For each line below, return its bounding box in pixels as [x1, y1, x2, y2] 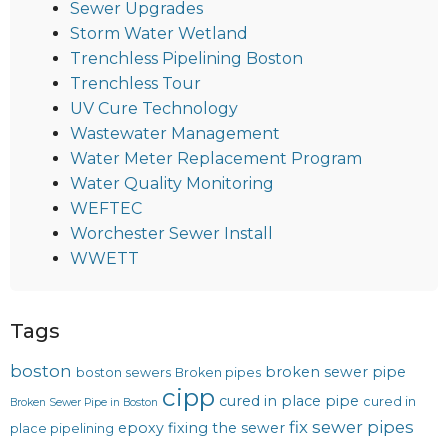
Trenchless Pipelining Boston [70, 48, 303, 68]
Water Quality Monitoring [70, 173, 274, 193]
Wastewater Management [70, 123, 280, 143]
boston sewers [76, 364, 171, 380]
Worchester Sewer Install [70, 223, 273, 243]
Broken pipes [175, 364, 261, 380]
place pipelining [10, 420, 114, 436]
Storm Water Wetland [70, 23, 248, 43]
